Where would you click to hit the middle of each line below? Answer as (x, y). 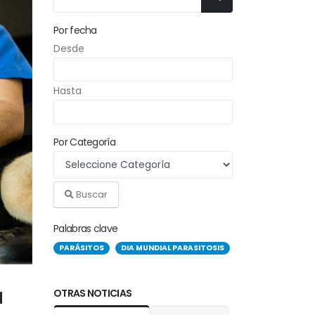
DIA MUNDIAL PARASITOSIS (173, 247)
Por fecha (75, 30)
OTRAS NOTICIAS (93, 293)
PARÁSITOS (82, 247)
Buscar (90, 195)
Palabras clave (86, 228)
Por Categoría (84, 142)
